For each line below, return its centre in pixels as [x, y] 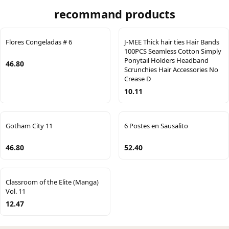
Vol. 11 [16, 191]
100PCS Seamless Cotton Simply [173, 51]
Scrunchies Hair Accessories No [171, 69]
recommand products [114, 14]
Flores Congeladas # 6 [39, 42]
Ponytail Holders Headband [166, 60]
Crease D [138, 78]
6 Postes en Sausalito [156, 125]
